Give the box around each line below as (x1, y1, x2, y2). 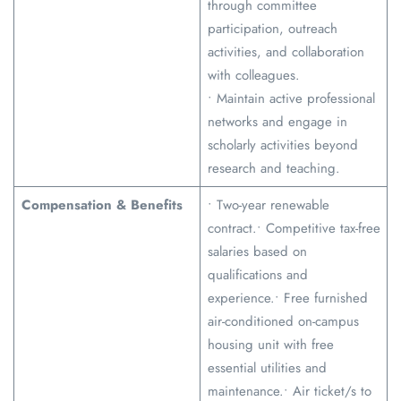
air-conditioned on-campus (207, 311, 359, 332)
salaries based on (207, 242, 307, 262)
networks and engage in (207, 112, 347, 132)
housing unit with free (207, 335, 334, 355)
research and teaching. (207, 158, 340, 179)
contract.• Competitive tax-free (207, 218, 380, 239)
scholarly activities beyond (207, 135, 358, 156)
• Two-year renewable (207, 195, 329, 216)
